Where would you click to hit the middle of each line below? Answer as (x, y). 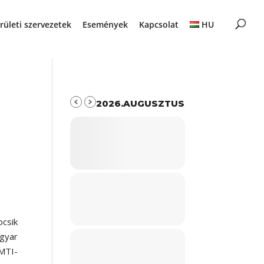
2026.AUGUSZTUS (141, 103)
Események (105, 24)
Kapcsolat (159, 24)
